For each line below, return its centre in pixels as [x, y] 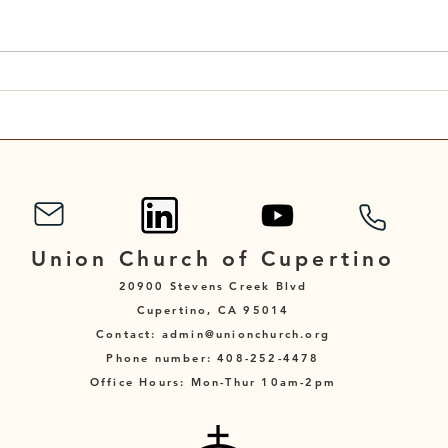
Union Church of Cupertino [213, 259]
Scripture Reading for [172, 83]
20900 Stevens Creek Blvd [213, 286]
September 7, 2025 [164, 106]
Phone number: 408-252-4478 [213, 358]
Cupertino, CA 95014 [213, 310]
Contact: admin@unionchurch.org [212, 334]
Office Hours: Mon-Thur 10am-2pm [213, 382]
